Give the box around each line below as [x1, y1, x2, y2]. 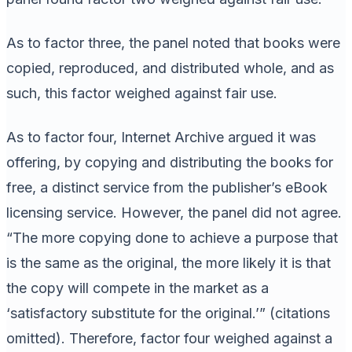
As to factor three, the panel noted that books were [6, 34, 340, 51]
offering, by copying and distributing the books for [6, 153, 333, 170]
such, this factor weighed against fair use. [6, 84, 277, 101]
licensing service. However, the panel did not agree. [6, 203, 342, 221]
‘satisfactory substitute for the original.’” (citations [6, 304, 330, 321]
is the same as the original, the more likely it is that [6, 254, 331, 271]
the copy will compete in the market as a [6, 279, 269, 296]
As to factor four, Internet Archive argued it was [6, 128, 316, 145]
